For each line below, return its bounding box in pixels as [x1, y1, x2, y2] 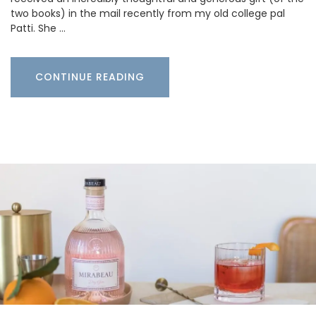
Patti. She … [11, 21, 66, 36]
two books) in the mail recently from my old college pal [11, 6, 285, 21]
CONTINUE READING [35, 70, 145, 85]
